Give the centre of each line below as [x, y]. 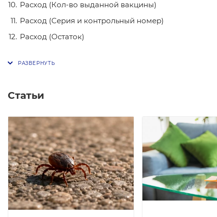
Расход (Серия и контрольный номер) [92, 21]
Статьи [26, 95]
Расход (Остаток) [52, 37]
